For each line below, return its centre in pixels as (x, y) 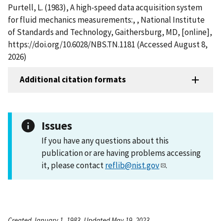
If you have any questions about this (105, 140)
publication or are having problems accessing (121, 153)
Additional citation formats (73, 80)
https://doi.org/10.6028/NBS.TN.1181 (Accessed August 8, (108, 44)
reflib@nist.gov (132, 165)
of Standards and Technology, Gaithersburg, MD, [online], (110, 32)
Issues (57, 125)
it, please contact (73, 165)
